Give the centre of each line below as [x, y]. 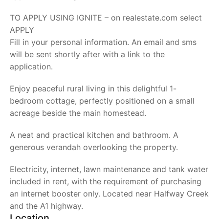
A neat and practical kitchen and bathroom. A [94, 135]
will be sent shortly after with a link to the [87, 54]
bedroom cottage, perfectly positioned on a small [102, 101]
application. [31, 66]
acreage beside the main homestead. [78, 113]
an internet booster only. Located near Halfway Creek [109, 194]
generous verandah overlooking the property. [94, 147]
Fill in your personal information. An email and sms [103, 42]
